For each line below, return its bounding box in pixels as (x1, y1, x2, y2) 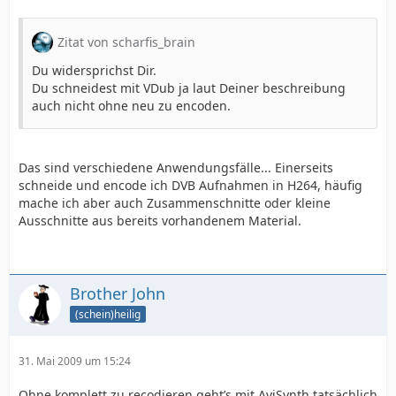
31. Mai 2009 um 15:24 (19, 354, 131, 369)
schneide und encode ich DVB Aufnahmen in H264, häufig (19, 177, 362, 194)
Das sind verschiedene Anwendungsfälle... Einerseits (19, 159, 333, 176)
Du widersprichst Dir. (32, 62, 156, 79)
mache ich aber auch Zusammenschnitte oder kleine (19, 194, 331, 211)
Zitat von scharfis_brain (57, 34, 195, 50)
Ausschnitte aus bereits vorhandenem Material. (19, 212, 301, 229)
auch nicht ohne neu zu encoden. (32, 97, 231, 114)
